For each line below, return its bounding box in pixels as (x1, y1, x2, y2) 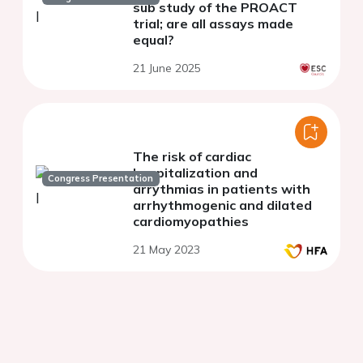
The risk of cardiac (133, 148, 251, 165)
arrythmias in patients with (133, 181, 310, 198)
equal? (133, 32, 174, 49)
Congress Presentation (48, 173, 154, 185)
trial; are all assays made (133, 15, 293, 32)
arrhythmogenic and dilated (133, 197, 312, 214)
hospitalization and (133, 164, 258, 181)
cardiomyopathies (133, 213, 249, 230)
